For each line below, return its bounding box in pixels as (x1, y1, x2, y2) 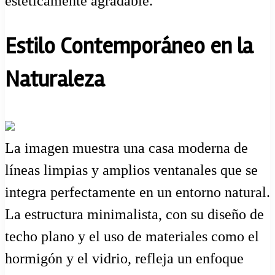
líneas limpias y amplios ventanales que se (5, 161, 258, 178)
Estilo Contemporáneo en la (5, 33, 253, 61)
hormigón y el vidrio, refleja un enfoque (5, 250, 244, 266)
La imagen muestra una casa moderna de (5, 139, 248, 156)
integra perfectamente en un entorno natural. (5, 184, 270, 200)
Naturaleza (5, 66, 104, 94)
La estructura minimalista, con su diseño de (5, 206, 264, 222)
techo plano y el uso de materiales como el (5, 228, 259, 244)
